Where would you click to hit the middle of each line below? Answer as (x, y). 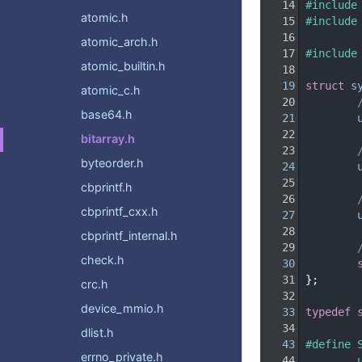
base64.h (107, 115)
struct (328, 85)
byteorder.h (112, 163)
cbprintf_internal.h (129, 236)
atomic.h (105, 18)
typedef (328, 311)
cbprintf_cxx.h (120, 212)
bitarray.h (108, 139)
